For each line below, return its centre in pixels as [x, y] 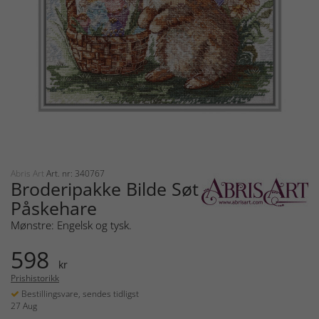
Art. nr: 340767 [75, 174]
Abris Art [28, 174]
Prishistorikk [35, 278]
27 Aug [24, 306]
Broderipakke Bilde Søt [105, 189]
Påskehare [54, 208]
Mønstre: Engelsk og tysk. [71, 225]
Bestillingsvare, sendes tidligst [79, 294]
